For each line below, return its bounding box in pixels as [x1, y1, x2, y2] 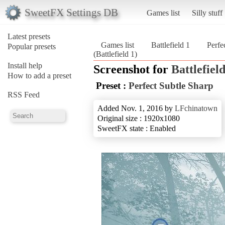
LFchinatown [175, 103, 217, 113]
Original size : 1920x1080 [97, 114, 180, 123]
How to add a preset [8, 71, 71, 80]
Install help [8, 61, 42, 70]
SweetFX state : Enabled [97, 124, 176, 133]
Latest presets [8, 32, 50, 41]
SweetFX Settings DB [24, 6, 118, 18]
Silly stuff [191, 8, 222, 17]
